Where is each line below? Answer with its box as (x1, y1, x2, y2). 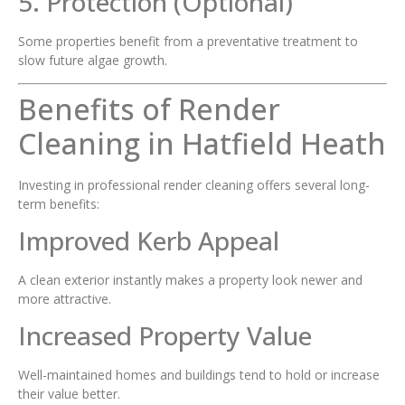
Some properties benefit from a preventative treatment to (18, 33, 358, 51)
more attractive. (18, 289, 111, 307)
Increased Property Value (18, 318, 312, 353)
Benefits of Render (18, 89, 280, 128)
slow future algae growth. (18, 52, 167, 70)
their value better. (18, 385, 120, 403)
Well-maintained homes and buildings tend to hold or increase (18, 366, 380, 384)
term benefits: (18, 194, 99, 212)
